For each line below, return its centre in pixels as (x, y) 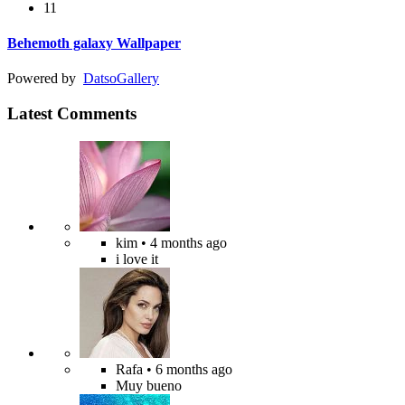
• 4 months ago (182, 242)
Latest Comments (72, 113)
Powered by (45, 79)
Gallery (138, 79)
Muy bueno (149, 385)
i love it (137, 259)
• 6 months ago (188, 369)
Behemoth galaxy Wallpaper (94, 42)
